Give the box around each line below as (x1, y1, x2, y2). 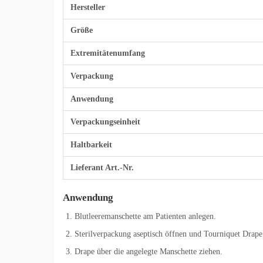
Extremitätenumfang (70, 49, 145, 58)
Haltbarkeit (70, 140, 112, 150)
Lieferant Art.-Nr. (70, 163, 134, 173)
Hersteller (70, 3, 105, 12)
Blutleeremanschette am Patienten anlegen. (75, 212, 216, 221)
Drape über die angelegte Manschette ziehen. (75, 247, 222, 257)
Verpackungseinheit (70, 117, 140, 127)
